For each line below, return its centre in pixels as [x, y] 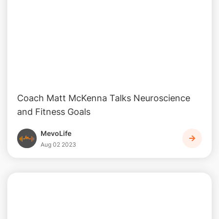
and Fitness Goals [54, 111]
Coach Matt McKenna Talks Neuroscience [104, 98]
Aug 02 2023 [58, 144]
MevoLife [56, 133]
